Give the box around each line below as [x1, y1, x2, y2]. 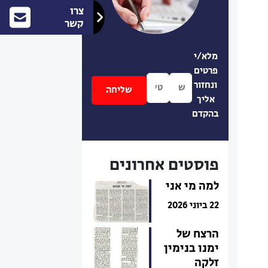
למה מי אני [166, 178, 219, 195]
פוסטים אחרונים [109, 153, 219, 177]
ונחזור [194, 78, 217, 92]
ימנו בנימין [164, 240, 219, 257]
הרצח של [176, 226, 219, 243]
